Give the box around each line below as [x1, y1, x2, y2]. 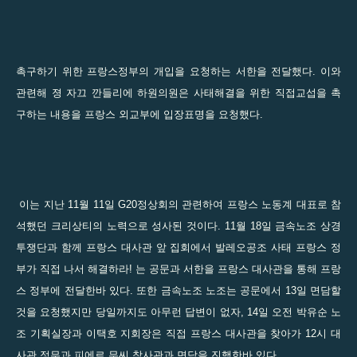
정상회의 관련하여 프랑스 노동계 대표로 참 [137, 198, 342, 210]
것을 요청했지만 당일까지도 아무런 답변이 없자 [16, 305, 241, 318]
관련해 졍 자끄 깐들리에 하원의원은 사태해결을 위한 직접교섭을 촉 [16, 86, 341, 99]
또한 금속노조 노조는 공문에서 [136, 284, 282, 296]
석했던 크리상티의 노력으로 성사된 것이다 [16, 219, 218, 232]
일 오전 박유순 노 [258, 305, 342, 318]
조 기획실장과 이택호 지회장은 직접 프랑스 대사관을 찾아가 [16, 327, 302, 339]
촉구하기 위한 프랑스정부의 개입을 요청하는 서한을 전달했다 [16, 65, 313, 77]
